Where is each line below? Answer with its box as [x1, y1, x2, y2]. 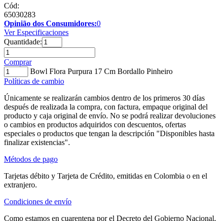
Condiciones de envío [4, 197, 72, 206]
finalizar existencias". [4, 138, 70, 147]
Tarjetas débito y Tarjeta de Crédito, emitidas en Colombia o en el [4, 171, 207, 180]
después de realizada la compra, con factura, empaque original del [4, 102, 208, 111]
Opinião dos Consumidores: [4, 19, 97, 28]
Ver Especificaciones [4, 28, 69, 37]
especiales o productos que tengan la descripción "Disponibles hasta [4, 129, 215, 138]
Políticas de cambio [4, 76, 64, 85]
